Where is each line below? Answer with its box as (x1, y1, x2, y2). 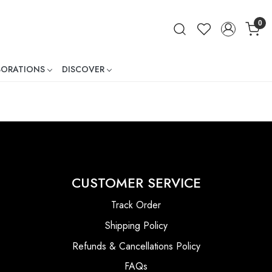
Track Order (111, 198, 161, 212)
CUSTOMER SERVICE (71, 172, 201, 192)
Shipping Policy (104, 218, 168, 233)
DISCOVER (62, 63, 104, 75)
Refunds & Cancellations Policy (72, 239, 200, 253)
